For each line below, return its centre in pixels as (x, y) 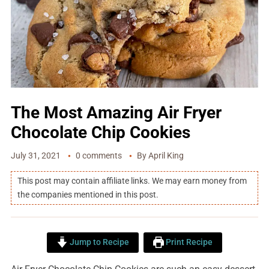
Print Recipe (189, 243)
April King (166, 156)
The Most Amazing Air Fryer (116, 113)
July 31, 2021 (35, 156)
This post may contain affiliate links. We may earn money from (132, 181)
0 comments (98, 156)
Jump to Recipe (98, 243)
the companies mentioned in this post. (88, 195)
